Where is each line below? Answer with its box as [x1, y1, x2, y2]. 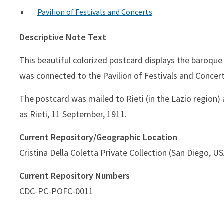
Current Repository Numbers [19, 169, 130, 181]
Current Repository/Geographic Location [19, 131, 177, 143]
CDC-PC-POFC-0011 [19, 185, 93, 197]
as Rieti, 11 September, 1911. [19, 108, 127, 120]
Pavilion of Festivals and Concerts [37, 6, 152, 17]
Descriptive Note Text [19, 31, 106, 43]
